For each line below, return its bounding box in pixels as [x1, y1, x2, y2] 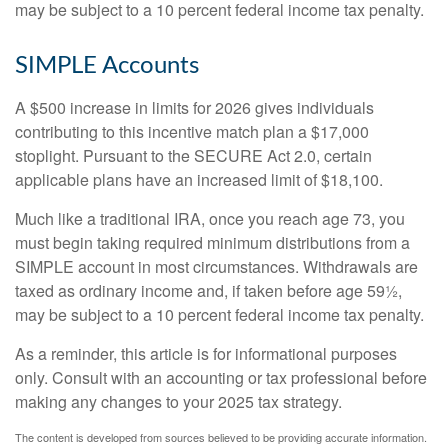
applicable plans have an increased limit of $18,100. [15, 168, 383, 191]
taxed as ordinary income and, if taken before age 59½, [15, 279, 402, 302]
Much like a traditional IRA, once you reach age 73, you [15, 207, 405, 230]
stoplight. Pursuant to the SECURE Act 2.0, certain [15, 144, 372, 167]
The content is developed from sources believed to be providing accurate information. [15, 429, 427, 445]
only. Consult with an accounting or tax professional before [15, 366, 427, 389]
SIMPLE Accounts [15, 54, 199, 78]
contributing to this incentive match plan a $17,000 [15, 120, 369, 143]
